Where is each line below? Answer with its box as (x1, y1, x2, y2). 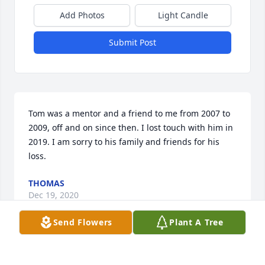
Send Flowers (53, 216, 113, 228)
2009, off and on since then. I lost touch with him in (28, 122, 233, 134)
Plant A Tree (169, 216, 224, 228)
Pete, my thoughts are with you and (85, 248, 227, 260)
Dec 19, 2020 (28, 189, 79, 201)
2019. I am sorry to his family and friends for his (28, 136, 219, 148)
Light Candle (158, 9, 208, 21)
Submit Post (109, 37, 156, 49)
